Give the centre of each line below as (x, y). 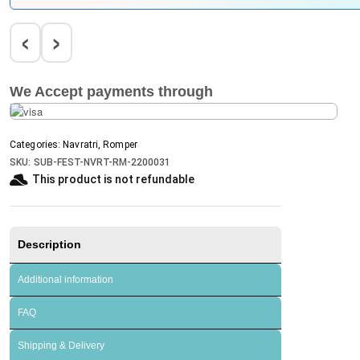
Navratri (81, 144)
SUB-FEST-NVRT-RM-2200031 (102, 162)
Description (49, 244)
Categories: (35, 144)
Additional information (65, 279)
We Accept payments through (111, 91)
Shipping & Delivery (61, 345)
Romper (120, 144)
